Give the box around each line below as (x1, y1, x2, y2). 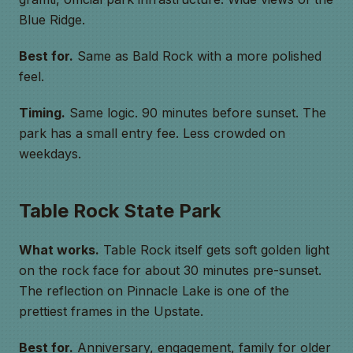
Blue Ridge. (19, 12, 85, 28)
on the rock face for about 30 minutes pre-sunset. (19, 262, 321, 278)
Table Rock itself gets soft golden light (99, 242, 329, 258)
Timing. (19, 105, 65, 121)
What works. (19, 242, 99, 258)
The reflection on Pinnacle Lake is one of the (19, 283, 289, 299)
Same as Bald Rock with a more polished (73, 48, 321, 64)
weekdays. (19, 146, 81, 162)
